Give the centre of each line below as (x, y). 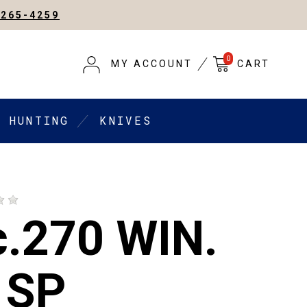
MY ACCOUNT (152, 64)
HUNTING (40, 121)
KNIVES (126, 121)
